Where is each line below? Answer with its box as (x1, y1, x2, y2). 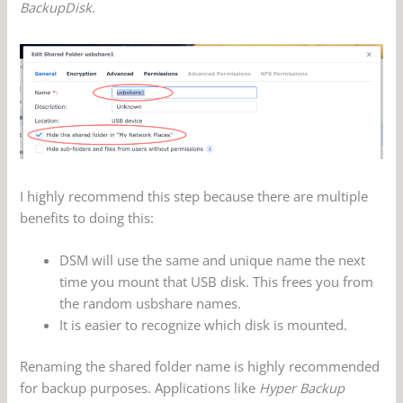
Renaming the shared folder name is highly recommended (20, 357, 381, 376)
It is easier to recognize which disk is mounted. (59, 316, 348, 335)
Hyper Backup (259, 379, 345, 398)
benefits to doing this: (20, 209, 155, 228)
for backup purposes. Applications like (20, 379, 260, 398)
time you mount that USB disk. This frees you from (59, 273, 374, 291)
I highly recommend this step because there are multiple (20, 187, 369, 206)
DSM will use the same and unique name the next (59, 251, 366, 270)
